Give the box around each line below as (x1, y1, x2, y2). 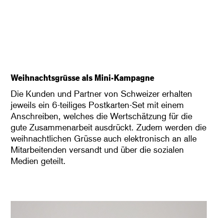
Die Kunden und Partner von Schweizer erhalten (11, 88, 193, 100)
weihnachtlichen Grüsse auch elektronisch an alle (11, 133, 197, 145)
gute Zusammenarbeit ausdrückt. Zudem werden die (11, 122, 207, 133)
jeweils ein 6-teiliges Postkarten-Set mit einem (11, 99, 184, 111)
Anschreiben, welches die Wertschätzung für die (11, 110, 193, 122)
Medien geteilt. (11, 155, 66, 167)
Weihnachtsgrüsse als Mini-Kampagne (11, 72, 155, 84)
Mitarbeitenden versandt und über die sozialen (11, 144, 184, 156)
